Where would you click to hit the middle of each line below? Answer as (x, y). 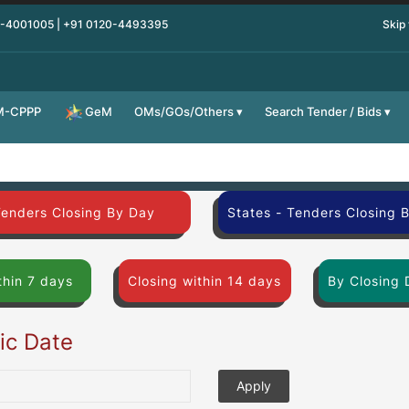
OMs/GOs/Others (184, 112)
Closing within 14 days (204, 280)
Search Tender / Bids (323, 112)
